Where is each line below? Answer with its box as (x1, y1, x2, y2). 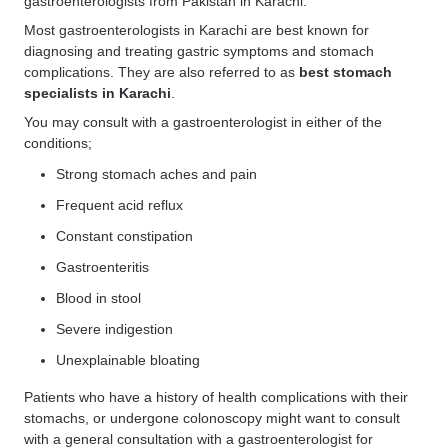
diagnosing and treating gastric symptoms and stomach (24, 43, 374, 60)
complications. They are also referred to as (24, 64, 299, 81)
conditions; (24, 135, 92, 152)
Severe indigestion (56, 321, 177, 338)
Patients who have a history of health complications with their (24, 389, 408, 406)
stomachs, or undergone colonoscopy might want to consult (24, 410, 400, 427)
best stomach (299, 64, 392, 81)
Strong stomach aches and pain (56, 166, 261, 183)
